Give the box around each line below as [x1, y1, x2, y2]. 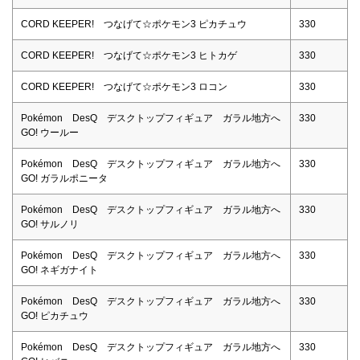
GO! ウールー [21, 126, 79, 138]
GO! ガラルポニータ [21, 172, 108, 184]
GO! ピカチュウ [21, 309, 88, 321]
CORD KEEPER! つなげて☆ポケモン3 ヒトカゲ [21, 49, 237, 61]
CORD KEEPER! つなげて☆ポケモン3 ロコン [21, 80, 227, 92]
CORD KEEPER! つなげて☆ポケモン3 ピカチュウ [21, 18, 247, 30]
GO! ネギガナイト [21, 264, 98, 276]
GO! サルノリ [21, 218, 79, 230]
